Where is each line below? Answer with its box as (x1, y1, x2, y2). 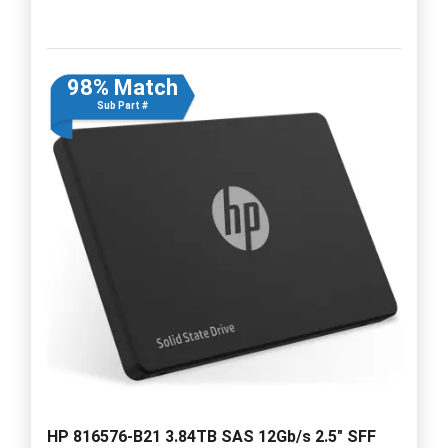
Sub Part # (96, 99, 148, 111)
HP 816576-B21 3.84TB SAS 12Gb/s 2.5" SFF (47, 426, 376, 446)
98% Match (66, 74, 178, 100)
